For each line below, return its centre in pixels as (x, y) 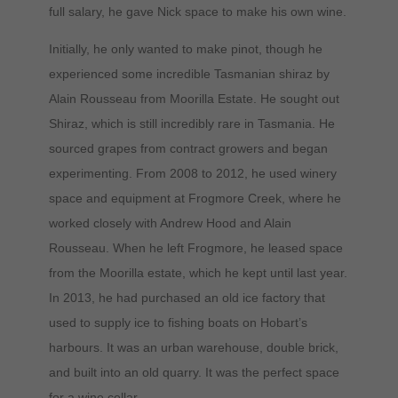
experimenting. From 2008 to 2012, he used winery (192, 173)
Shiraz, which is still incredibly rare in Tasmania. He (191, 123)
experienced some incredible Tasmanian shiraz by (189, 73)
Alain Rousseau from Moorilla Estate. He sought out (194, 98)
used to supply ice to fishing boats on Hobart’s (178, 322)
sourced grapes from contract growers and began (188, 148)
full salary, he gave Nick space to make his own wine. (197, 11)
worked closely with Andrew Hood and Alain (170, 223)
